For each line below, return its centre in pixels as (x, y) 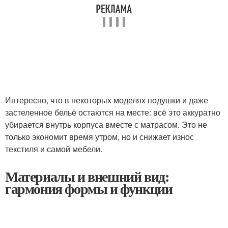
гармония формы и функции (89, 189)
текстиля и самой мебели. (54, 149)
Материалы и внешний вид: (87, 176)
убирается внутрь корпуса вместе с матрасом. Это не (106, 124)
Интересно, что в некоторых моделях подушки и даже (107, 100)
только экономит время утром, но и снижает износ (99, 137)
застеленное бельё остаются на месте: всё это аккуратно (113, 112)
